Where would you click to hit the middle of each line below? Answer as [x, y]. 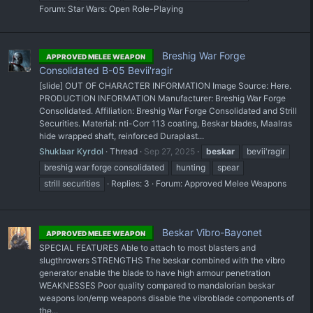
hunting [191, 167]
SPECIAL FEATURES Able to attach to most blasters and [147, 248]
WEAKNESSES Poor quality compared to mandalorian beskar [157, 286]
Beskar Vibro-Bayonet [211, 233]
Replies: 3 [130, 183]
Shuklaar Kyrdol [71, 151]
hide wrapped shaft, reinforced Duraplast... [122, 136]
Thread [124, 151]
